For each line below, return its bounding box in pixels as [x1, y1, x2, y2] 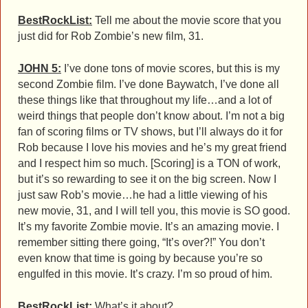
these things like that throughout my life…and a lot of [18, 94, 272, 107]
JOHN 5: [18, 63, 61, 75]
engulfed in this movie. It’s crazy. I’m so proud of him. [18, 268, 272, 280]
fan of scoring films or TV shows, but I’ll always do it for [18, 126, 283, 138]
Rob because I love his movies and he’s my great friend [18, 142, 287, 154]
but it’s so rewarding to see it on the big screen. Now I [18, 173, 276, 186]
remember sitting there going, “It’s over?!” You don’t [18, 236, 265, 249]
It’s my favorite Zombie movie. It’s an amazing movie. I [18, 221, 279, 233]
